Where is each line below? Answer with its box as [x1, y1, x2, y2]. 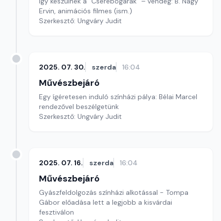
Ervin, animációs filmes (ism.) [39, 6, 132, 15]
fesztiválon [39, 208, 74, 217]
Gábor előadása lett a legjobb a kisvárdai [39, 198, 172, 207]
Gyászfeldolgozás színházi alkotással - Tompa [39, 188, 188, 197]
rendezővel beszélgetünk [39, 102, 119, 111]
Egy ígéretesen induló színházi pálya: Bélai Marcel [39, 92, 197, 101]
